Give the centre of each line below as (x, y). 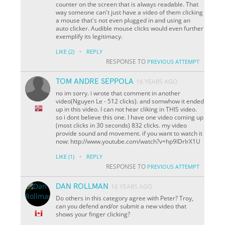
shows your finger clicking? (93, 214)
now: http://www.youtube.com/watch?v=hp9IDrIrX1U (128, 141)
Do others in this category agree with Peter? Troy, (125, 198)
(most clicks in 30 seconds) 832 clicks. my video (122, 125)
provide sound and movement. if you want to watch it (129, 133)
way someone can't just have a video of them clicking (130, 12)
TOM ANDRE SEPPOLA (95, 81)
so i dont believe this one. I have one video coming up (130, 117)
